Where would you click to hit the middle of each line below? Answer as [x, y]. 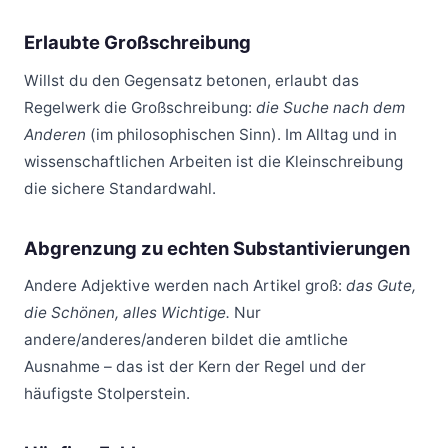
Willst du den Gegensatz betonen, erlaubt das [191, 80]
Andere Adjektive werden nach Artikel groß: [185, 286]
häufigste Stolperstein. [107, 394]
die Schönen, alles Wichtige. [127, 313]
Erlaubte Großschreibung [137, 41]
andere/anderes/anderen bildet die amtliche [186, 340]
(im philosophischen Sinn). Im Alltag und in [241, 134]
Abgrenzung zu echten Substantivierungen [217, 247]
